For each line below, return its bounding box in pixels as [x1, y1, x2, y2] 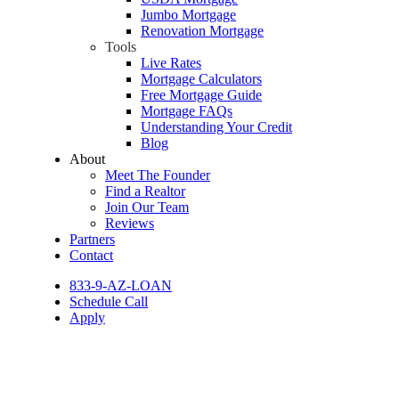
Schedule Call [69, 293, 148, 309]
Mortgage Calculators [141, 70, 262, 86]
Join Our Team [105, 199, 189, 215]
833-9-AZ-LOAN [69, 277, 172, 293]
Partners [69, 231, 115, 247]
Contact [69, 247, 113, 263]
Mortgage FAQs [141, 102, 232, 118]
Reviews [105, 215, 154, 231]
